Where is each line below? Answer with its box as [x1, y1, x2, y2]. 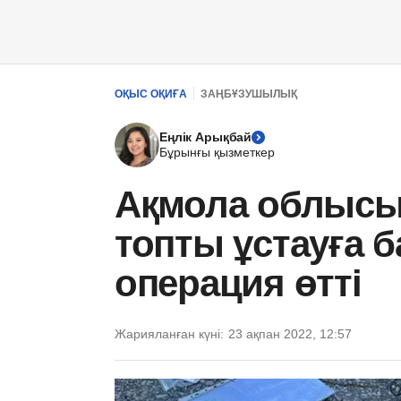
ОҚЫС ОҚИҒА [115, 87, 187, 100]
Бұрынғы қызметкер [159, 145, 275, 159]
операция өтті [115, 262, 362, 304]
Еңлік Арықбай [159, 130, 252, 144]
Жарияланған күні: [115, 327, 224, 341]
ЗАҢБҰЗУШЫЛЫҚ [200, 87, 297, 100]
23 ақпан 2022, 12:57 [228, 327, 352, 341]
